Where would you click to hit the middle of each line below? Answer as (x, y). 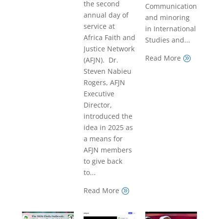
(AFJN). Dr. (101, 60)
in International (171, 29)
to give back (103, 161)
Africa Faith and (109, 38)
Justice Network (109, 49)
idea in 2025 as (108, 128)
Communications (173, 6)
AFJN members (108, 150)
